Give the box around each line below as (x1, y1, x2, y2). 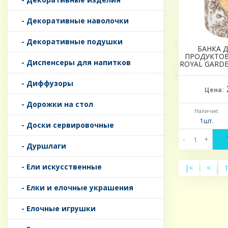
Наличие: (194, 107, 219, 115)
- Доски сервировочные (15, 120, 114, 130)
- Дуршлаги (15, 141, 66, 151)
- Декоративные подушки (15, 37, 123, 47)
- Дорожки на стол (15, 99, 93, 109)
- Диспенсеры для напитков (15, 58, 131, 68)
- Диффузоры (15, 78, 73, 89)
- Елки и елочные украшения (15, 183, 133, 193)
